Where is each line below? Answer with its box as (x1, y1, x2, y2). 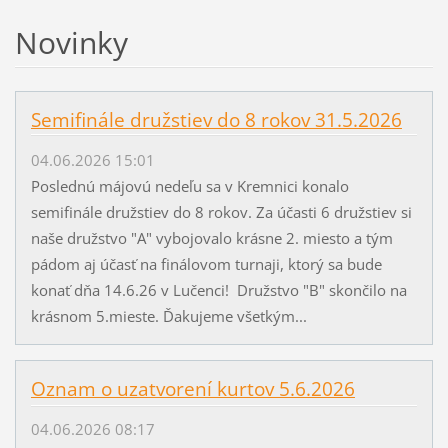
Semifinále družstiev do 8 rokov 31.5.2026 (30, 106, 402, 133)
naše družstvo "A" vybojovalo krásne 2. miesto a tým (30, 227, 393, 248)
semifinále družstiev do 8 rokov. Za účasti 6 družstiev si (30, 201, 412, 222)
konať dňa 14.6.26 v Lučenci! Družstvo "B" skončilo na (30, 279, 407, 300)
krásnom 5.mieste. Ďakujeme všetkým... (30, 305, 307, 326)
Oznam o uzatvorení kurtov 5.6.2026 (30, 375, 355, 402)
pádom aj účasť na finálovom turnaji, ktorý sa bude (30, 253, 382, 274)
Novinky (14, 21, 128, 63)
